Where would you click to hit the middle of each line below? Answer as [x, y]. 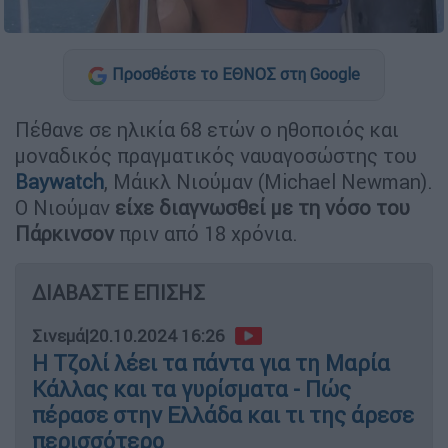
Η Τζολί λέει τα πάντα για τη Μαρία [211, 363]
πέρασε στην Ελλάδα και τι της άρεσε [223, 415]
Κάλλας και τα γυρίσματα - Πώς [191, 389]
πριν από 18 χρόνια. [206, 233]
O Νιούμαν [65, 207]
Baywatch [59, 181]
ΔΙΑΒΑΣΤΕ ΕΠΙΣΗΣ [118, 292]
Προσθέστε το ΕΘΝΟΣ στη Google [236, 74]
